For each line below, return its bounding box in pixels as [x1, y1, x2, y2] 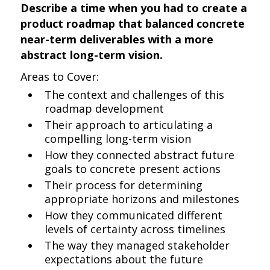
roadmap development [45, 101, 165, 116]
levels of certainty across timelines [45, 222, 226, 236]
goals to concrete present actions [45, 162, 221, 176]
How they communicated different [45, 208, 223, 222]
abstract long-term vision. [20, 48, 163, 62]
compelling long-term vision [45, 131, 192, 146]
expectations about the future [45, 252, 204, 266]
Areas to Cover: [20, 69, 99, 84]
